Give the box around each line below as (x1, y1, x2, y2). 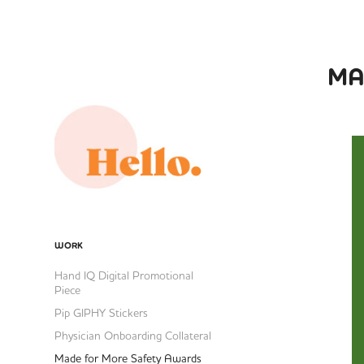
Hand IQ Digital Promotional (54, 267, 194, 283)
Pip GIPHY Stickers (54, 305, 149, 320)
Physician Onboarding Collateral (54, 327, 212, 343)
